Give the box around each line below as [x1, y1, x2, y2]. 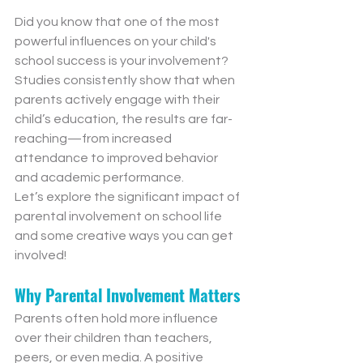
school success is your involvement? [15, 54, 231, 68]
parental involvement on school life [15, 210, 224, 224]
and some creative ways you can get [15, 229, 236, 243]
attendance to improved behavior [15, 152, 220, 165]
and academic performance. [15, 171, 184, 185]
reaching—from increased [15, 132, 174, 146]
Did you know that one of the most [15, 15, 222, 29]
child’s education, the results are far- [15, 113, 233, 126]
